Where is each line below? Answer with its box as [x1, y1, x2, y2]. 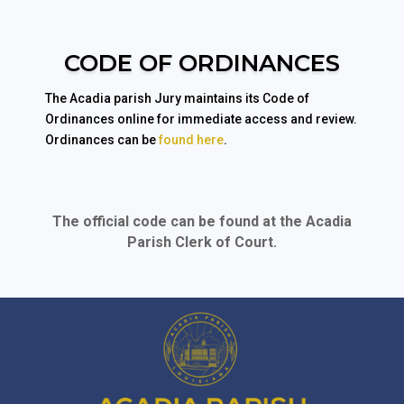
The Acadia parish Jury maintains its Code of [45, 91, 309, 106]
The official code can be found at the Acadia [52, 213, 352, 231]
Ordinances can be [45, 133, 159, 148]
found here [159, 133, 224, 148]
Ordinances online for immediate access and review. [45, 112, 357, 127]
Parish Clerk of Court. [127, 234, 277, 252]
